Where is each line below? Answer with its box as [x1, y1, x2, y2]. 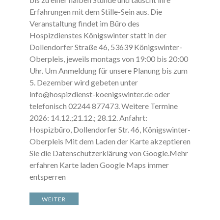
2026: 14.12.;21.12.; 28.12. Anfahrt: [29, 113, 147, 122]
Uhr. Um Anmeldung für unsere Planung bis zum [29, 66, 188, 75]
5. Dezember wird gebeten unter [29, 78, 138, 87]
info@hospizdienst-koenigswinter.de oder [29, 89, 170, 99]
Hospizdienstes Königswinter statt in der [29, 30, 166, 40]
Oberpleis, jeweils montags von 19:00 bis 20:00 [29, 54, 188, 63]
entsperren [29, 172, 72, 181]
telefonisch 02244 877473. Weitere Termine [29, 101, 178, 110]
